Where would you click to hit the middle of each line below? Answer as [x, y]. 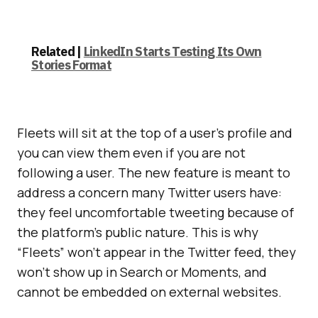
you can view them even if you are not [131, 153]
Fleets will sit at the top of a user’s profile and [155, 133]
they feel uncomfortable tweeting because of [155, 212]
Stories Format [71, 65]
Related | [57, 51]
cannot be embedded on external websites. [149, 292]
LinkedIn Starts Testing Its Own [172, 51]
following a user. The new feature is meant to [154, 172]
